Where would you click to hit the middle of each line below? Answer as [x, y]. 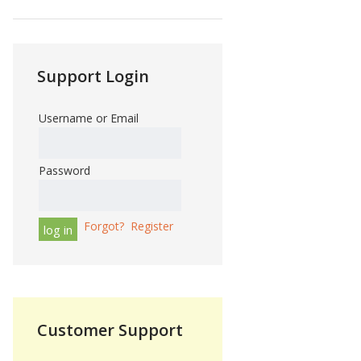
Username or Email [89, 118]
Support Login [93, 76]
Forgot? [104, 226]
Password [64, 170]
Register [152, 226]
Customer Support [110, 330]
